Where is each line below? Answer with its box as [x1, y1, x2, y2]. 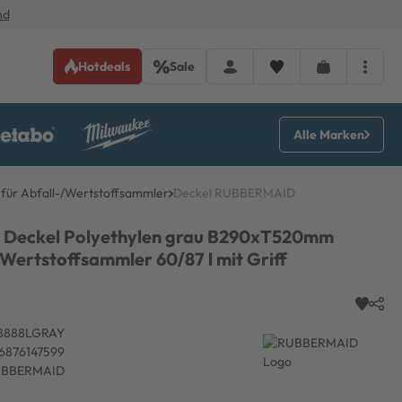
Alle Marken [293, 126, 364, 143]
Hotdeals [78, 57, 130, 74]
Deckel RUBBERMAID [173, 185, 295, 201]
